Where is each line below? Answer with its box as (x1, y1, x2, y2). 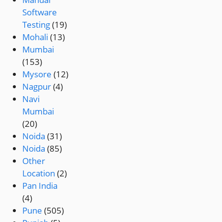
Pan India (22, 180, 58, 192)
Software (22, 6, 57, 18)
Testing (22, 19, 51, 31)
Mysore (22, 68, 52, 80)
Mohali (22, 31, 49, 43)
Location (22, 167, 55, 179)
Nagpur (22, 81, 52, 93)
